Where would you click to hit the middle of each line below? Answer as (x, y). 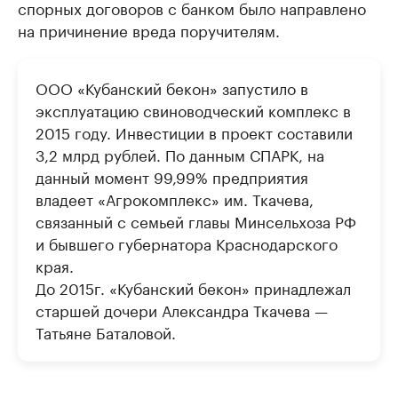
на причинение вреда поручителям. (149, 29)
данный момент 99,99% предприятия (172, 176)
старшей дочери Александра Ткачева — (182, 309)
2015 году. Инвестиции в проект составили (194, 131)
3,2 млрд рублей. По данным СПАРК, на (180, 154)
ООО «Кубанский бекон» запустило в (172, 87)
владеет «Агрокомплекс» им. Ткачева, (175, 198)
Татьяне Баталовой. (106, 331)
